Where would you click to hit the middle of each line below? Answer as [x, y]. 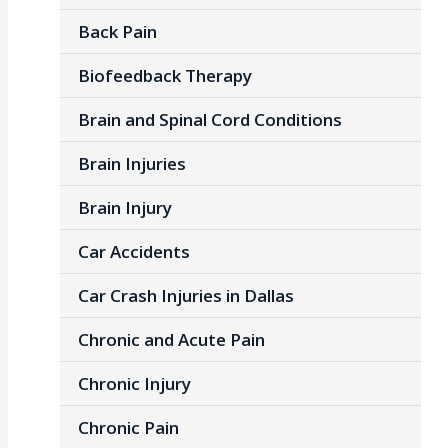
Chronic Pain [128, 427]
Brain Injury [124, 207]
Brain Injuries [131, 163]
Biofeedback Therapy [164, 75]
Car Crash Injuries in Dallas [185, 295]
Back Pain [117, 31]
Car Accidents [133, 251]
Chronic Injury [134, 383]
